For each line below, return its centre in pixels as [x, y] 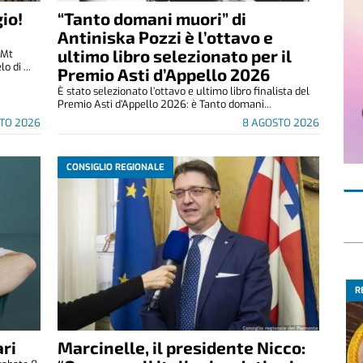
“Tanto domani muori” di [152, 19]
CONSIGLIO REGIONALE [115, 167]
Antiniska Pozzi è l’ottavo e [165, 37]
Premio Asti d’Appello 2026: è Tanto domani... [164, 105]
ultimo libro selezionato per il [174, 56]
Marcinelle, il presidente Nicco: [181, 348]
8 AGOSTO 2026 [280, 123]
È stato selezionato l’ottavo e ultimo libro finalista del [183, 92]
